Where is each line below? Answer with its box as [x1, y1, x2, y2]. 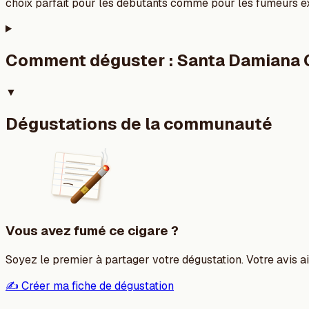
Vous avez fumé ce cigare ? [6, 222, 179, 240]
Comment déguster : [6, 49, 177, 71]
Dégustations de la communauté [6, 112, 272, 134]
